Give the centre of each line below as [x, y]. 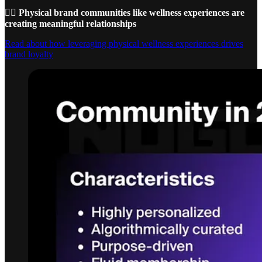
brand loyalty [29, 54]
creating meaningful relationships [70, 23]
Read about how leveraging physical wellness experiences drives [124, 43]
